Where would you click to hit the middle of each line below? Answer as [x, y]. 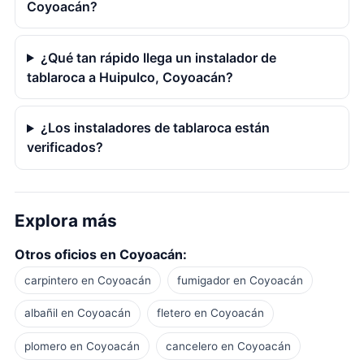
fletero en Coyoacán [211, 313]
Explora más [65, 221]
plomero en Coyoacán [82, 346]
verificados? [65, 147]
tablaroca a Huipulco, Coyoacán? [130, 77]
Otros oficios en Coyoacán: [100, 254]
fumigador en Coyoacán [240, 280]
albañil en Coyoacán [77, 313]
